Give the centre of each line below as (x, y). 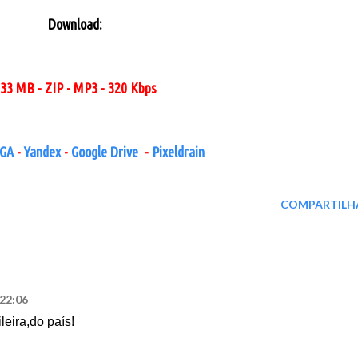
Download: (79, 24)
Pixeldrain (178, 152)
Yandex (42, 152)
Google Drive (105, 152)
